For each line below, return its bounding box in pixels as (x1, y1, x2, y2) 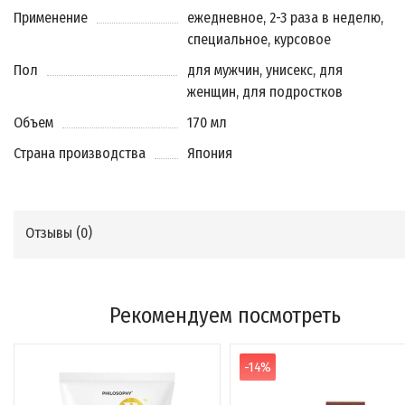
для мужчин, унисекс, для (187, 61, 344, 79)
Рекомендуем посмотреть (108, 303, 341, 328)
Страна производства (14, 145, 146, 162)
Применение (14, 9, 88, 26)
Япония (187, 145, 233, 162)
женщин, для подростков (187, 83, 344, 100)
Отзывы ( (25, 224, 80, 241)
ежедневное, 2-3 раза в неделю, (187, 9, 384, 26)
